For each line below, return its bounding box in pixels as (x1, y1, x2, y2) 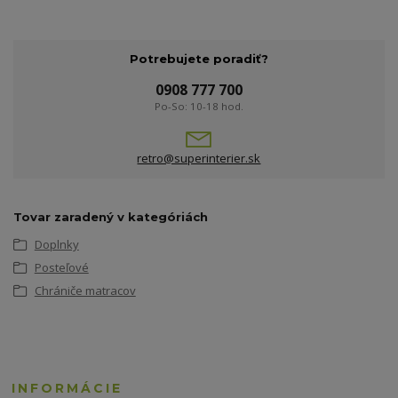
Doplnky (34, 235, 79, 252)
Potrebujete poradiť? (129, 51, 268, 66)
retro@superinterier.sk (137, 150, 261, 167)
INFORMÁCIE (12, 379, 123, 396)
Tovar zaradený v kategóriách (13, 209, 208, 224)
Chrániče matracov (34, 283, 136, 299)
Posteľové (34, 259, 89, 276)
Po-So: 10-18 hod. (154, 99, 243, 114)
